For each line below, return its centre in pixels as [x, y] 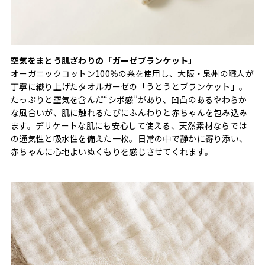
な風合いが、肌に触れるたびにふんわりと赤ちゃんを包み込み [129, 112]
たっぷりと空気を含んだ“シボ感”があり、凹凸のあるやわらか [129, 99]
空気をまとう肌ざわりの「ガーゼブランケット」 [104, 60]
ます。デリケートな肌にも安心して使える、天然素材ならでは [129, 125]
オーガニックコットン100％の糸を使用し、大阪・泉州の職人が [132, 73]
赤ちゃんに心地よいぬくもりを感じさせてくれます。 [112, 151]
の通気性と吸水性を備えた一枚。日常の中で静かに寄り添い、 [129, 138]
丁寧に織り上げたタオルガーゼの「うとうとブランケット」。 [129, 86]
